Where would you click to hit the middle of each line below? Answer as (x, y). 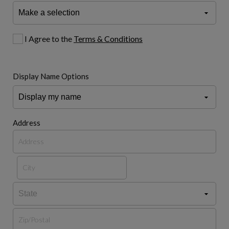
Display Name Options (51, 76)
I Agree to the (49, 38)
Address (27, 122)
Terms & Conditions (108, 38)
